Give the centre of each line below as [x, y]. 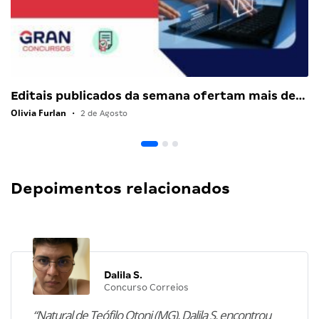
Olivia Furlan [38, 113]
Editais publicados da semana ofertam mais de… [158, 95]
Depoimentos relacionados [120, 188]
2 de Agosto [103, 113]
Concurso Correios [146, 287]
